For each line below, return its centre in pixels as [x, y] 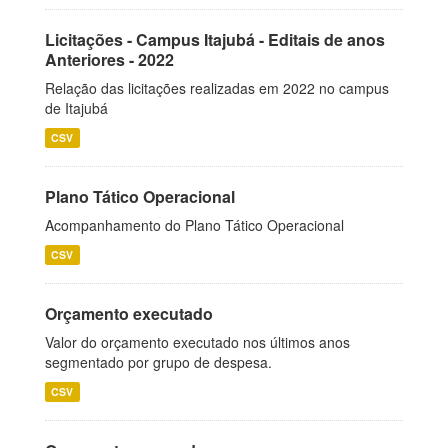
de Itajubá [76, 108]
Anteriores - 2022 [109, 59]
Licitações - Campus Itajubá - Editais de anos [215, 39]
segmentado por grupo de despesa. [158, 362]
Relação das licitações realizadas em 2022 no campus [217, 88]
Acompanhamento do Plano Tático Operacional [194, 225]
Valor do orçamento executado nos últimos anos [197, 342]
